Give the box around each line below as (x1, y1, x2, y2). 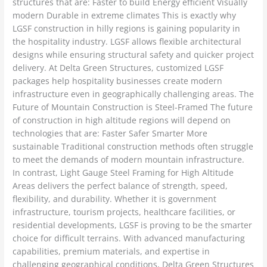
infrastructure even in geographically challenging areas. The (13, 88, 254, 100)
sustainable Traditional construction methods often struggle (13, 141, 254, 153)
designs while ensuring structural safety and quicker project (13, 49, 254, 61)
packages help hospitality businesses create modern (13, 75, 223, 87)
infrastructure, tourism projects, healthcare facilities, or (13, 206, 236, 218)
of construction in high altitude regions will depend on (13, 114, 231, 126)
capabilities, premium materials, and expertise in (13, 246, 210, 257)
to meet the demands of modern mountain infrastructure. (13, 154, 245, 166)
